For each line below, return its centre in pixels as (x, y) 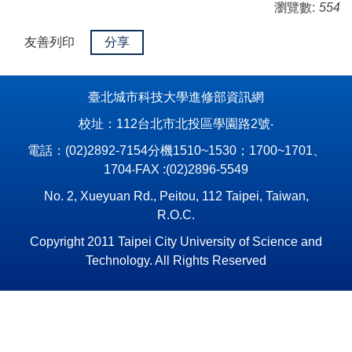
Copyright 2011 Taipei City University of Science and (176, 241)
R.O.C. (176, 214)
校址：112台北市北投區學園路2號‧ (176, 123)
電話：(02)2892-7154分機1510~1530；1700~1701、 (176, 150)
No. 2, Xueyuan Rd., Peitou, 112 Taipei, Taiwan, (176, 196)
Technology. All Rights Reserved (176, 260)
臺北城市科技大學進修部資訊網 (176, 97)
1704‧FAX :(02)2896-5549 (176, 169)
